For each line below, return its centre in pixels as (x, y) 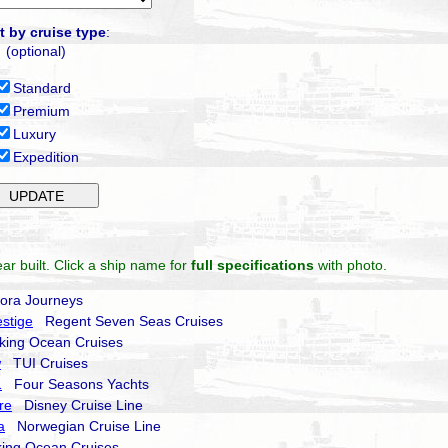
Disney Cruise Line (77, 405)
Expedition (46, 157)
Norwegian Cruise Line (83, 426)
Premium (42, 111)
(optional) (36, 51)
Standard (42, 88)
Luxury (35, 134)
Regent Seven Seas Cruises (128, 321)
